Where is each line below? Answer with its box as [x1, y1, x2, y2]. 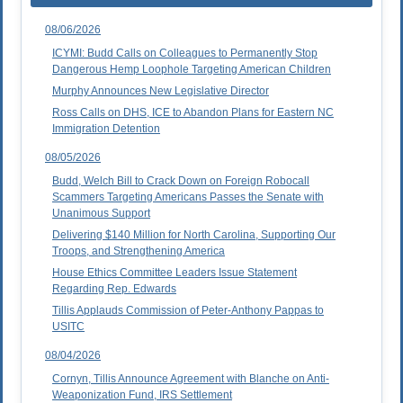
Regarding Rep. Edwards [52, 282, 176, 296]
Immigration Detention [52, 122, 160, 136]
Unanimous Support [52, 207, 150, 220]
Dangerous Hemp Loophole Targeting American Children [52, 63, 331, 76]
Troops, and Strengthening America [52, 245, 225, 258]
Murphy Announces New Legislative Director [52, 85, 269, 98]
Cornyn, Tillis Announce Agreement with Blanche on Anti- [52, 372, 329, 386]
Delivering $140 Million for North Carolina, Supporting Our [52, 228, 336, 242]
